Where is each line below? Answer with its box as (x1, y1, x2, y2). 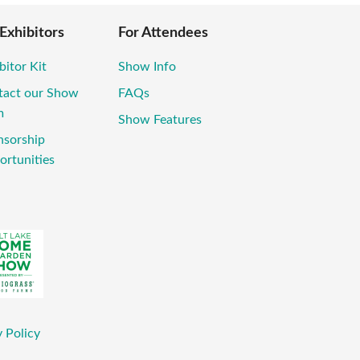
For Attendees (118, 26, 208, 41)
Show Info (118, 60, 176, 74)
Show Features (118, 113, 202, 127)
